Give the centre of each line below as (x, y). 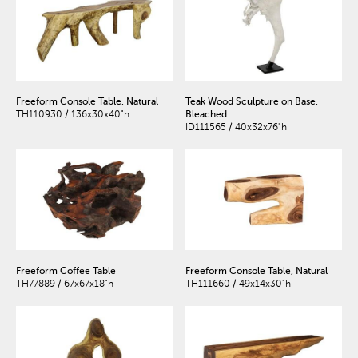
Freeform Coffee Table (66, 271)
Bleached (206, 114)
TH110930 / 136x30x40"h (73, 114)
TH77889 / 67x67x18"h (65, 284)
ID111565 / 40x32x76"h (236, 127)
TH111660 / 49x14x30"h (238, 284)
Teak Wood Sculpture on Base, (251, 101)
